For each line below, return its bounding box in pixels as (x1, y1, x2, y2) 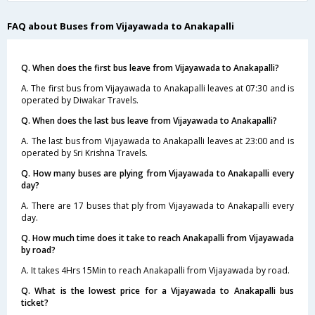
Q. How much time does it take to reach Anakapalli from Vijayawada (21, 231, 294, 244)
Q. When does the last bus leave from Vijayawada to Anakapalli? (21, 114, 277, 127)
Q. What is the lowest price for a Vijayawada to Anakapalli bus (21, 284, 294, 297)
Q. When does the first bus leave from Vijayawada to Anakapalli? (21, 61, 279, 74)
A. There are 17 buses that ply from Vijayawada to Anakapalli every (21, 199, 294, 212)
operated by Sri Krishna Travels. (21, 146, 148, 159)
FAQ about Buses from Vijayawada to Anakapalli (7, 19, 234, 32)
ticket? (21, 296, 49, 309)
